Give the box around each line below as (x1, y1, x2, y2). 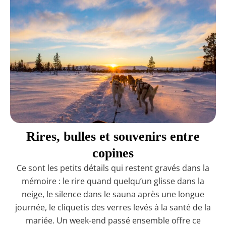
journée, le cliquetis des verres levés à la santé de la (15, 202, 211, 213)
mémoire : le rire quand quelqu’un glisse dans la (22, 176, 204, 187)
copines (92, 146, 134, 161)
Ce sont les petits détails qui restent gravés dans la (17, 162, 209, 174)
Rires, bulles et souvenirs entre (26, 129, 200, 144)
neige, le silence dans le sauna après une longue (22, 189, 204, 200)
